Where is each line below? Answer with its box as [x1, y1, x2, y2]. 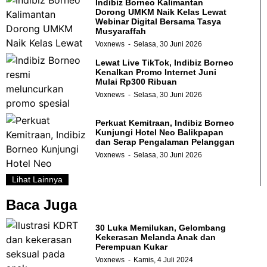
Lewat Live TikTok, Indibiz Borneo [95, 57, 234, 67]
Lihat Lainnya [12, 174, 63, 184]
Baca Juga [6, 196, 77, 213]
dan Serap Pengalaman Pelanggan [95, 136, 235, 147]
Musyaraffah [95, 26, 146, 36]
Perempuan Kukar [95, 241, 167, 252]
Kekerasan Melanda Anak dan [95, 232, 216, 242]
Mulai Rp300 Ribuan [95, 76, 177, 86]
